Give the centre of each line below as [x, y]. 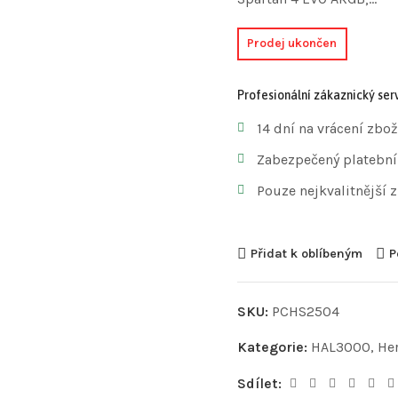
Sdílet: [261, 383]
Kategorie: [274, 346]
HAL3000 [340, 346]
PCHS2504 [305, 311]
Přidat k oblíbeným [306, 253]
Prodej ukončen [292, 44]
